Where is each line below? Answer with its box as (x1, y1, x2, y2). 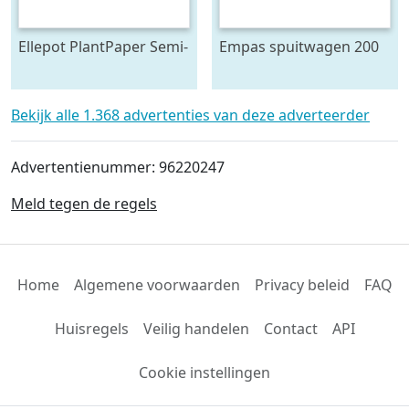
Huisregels (54, 318, 129, 339)
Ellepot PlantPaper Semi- (18, 37, 188, 58)
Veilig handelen (142, 318, 249, 339)
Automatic (18, 58, 89, 79)
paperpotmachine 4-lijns (18, 80, 186, 101)
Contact (263, 318, 318, 339)
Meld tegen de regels (11, 193, 157, 214)
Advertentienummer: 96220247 (11, 156, 225, 177)
